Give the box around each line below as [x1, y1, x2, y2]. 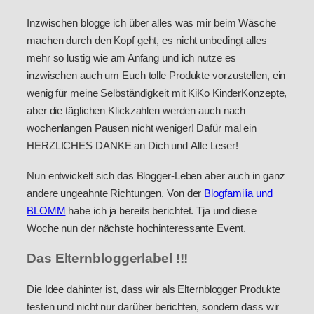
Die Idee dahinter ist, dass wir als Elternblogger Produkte [27, 283, 281, 296]
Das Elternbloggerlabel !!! [27, 250, 189, 266]
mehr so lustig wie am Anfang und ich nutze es [27, 51, 236, 64]
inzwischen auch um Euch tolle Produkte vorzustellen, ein [27, 69, 286, 81]
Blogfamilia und [204, 187, 273, 200]
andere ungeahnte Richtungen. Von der [27, 187, 205, 200]
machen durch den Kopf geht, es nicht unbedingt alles [27, 34, 267, 46]
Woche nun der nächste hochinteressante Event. [27, 222, 246, 235]
